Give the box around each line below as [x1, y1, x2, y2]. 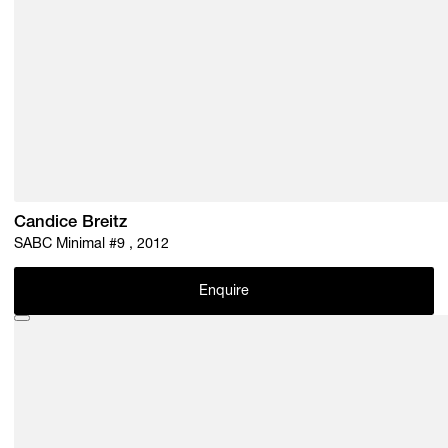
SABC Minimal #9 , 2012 [14, 237, 170, 252]
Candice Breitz [14, 214, 128, 232]
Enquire [198, 285, 250, 300]
